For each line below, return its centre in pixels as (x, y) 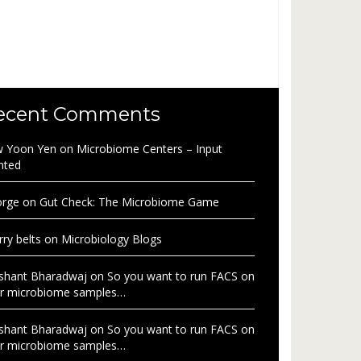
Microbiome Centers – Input (149, 149)
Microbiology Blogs (112, 239)
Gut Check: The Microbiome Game (129, 202)
